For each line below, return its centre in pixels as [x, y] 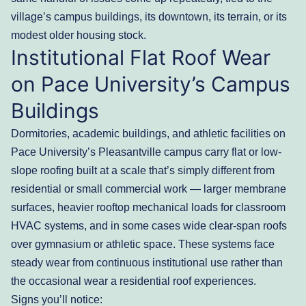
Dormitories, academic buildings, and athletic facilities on [148, 133]
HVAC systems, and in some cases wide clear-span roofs [149, 225]
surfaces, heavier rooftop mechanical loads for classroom [148, 207]
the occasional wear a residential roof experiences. [134, 281]
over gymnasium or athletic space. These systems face [143, 244]
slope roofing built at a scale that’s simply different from [143, 170]
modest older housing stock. [79, 35]
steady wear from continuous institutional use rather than [147, 262]
